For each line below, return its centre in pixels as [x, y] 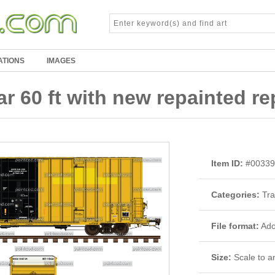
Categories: [235, 195]
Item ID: [227, 163]
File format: [235, 226]
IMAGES [61, 61]
